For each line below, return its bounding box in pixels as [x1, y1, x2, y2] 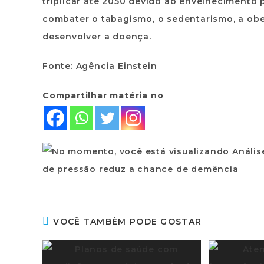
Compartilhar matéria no [42, 90, 164, 101]
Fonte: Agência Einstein [42, 61, 157, 71]
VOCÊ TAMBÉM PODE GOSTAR [53, 216, 202, 227]
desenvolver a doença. [42, 31, 151, 42]
